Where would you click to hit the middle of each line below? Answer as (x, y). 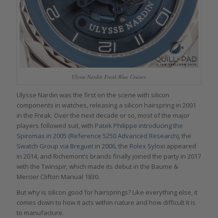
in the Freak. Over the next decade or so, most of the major (103, 115)
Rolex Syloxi (147, 146)
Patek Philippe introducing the (139, 125)
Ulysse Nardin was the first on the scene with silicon (93, 95)
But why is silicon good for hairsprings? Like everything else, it (107, 192)
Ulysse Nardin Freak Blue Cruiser (109, 76)
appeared (180, 146)
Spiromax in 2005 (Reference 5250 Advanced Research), (98, 136)
